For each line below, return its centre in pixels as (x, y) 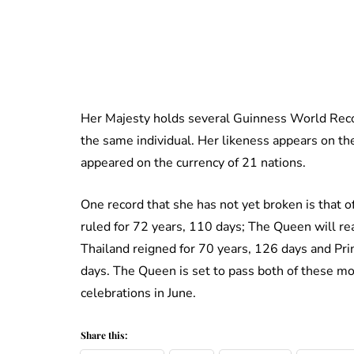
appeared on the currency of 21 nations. (195, 162)
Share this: (104, 335)
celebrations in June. (140, 293)
